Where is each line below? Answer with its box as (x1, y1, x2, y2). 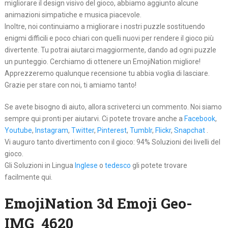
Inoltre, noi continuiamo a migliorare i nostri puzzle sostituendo (4, 22, 205, 31)
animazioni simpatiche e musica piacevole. (4, 11, 141, 19)
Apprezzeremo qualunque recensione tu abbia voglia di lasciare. (4, 69, 210, 78)
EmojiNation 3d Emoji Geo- (4, 194, 192, 213)
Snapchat (174, 126, 205, 135)
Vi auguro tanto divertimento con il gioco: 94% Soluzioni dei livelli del (4, 138, 220, 147)
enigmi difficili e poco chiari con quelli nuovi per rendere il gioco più (4, 34, 214, 43)
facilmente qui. (4, 173, 52, 182)
